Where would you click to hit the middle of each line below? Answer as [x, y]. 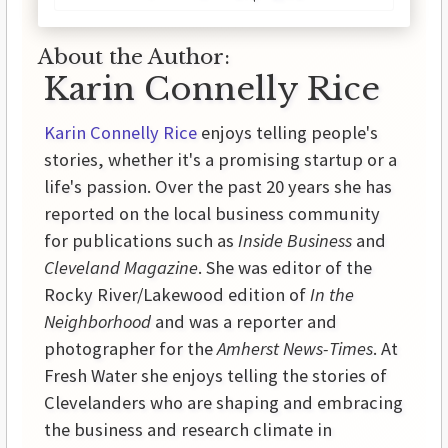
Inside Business [295, 241]
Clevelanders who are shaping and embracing [223, 403]
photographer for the [130, 349]
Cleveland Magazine [121, 268]
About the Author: [134, 57]
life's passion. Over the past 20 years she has [218, 187]
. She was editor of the [285, 268]
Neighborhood [97, 322]
